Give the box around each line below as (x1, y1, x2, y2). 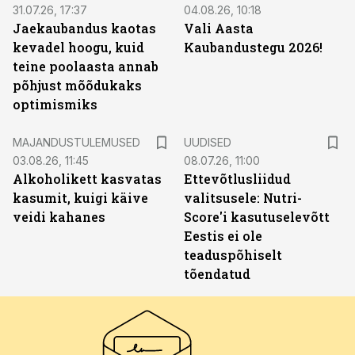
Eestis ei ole (184, 227, 262, 244)
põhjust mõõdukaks (13, 77, 142, 94)
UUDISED (184, 136, 231, 149)
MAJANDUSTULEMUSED (13, 136, 140, 149)
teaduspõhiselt (184, 246, 282, 263)
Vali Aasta (184, 20, 254, 36)
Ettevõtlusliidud (184, 170, 291, 187)
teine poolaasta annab (13, 58, 158, 74)
